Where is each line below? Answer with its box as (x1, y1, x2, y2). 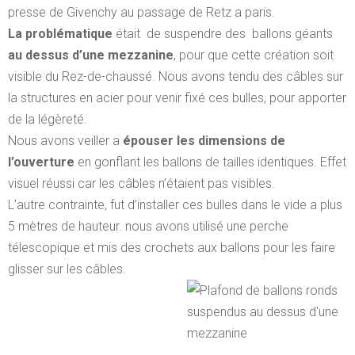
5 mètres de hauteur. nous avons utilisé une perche (8, 219, 288, 234)
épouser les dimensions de (123, 133, 285, 148)
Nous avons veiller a (8, 133, 123, 148)
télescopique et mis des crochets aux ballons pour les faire (8, 240, 335, 255)
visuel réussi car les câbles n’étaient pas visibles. (8, 176, 275, 191)
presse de (8, 5, 67, 20)
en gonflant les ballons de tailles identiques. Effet (74, 155, 346, 170)
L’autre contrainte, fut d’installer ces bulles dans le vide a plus (8, 197, 342, 212)
